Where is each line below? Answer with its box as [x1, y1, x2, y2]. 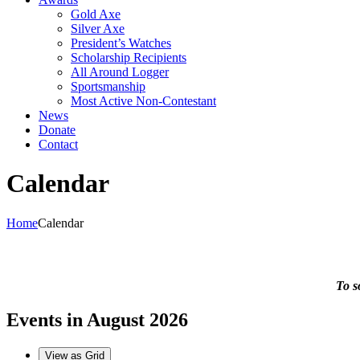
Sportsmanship [71, 80, 145, 93]
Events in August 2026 [6, 309, 188, 331]
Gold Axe [71, 7, 121, 21]
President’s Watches [71, 36, 171, 50]
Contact [39, 137, 78, 151]
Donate [39, 123, 76, 137]
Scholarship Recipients [71, 51, 186, 64]
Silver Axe [71, 22, 125, 35]
